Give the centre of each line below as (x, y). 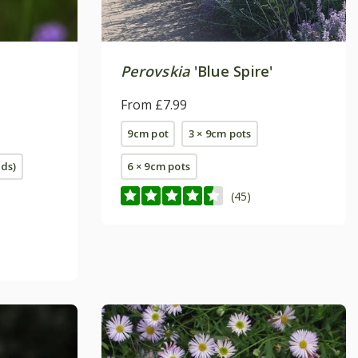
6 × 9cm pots (159, 167)
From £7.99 (154, 105)
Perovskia (155, 72)
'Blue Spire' (231, 72)
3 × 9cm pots (220, 134)
